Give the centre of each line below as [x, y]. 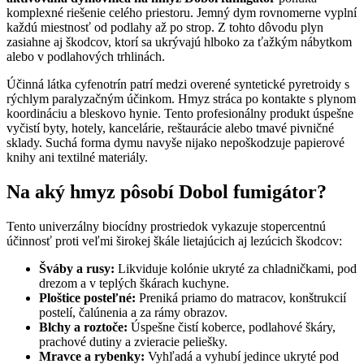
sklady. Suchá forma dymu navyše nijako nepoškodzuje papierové [175, 142]
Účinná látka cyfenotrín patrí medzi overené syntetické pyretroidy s [178, 84]
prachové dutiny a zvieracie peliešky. [133, 341]
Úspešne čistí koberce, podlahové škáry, [232, 327]
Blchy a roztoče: [83, 327]
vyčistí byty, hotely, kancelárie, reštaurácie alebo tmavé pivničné [170, 128]
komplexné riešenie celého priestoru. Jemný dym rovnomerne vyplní [182, 12]
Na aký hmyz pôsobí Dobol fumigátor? [167, 191]
